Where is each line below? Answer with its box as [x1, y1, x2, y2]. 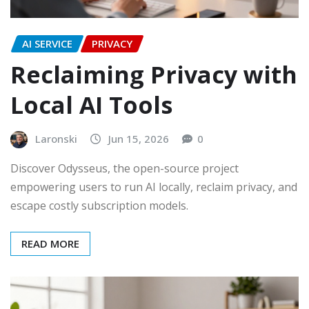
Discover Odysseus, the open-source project [10, 161, 239, 177]
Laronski [35, 131, 77, 146]
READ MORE [21, 237, 79, 251]
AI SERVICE [22, 37, 72, 50]
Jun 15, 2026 [108, 131, 169, 146]
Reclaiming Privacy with [10, 58, 297, 90]
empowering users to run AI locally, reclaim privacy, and [10, 179, 297, 195]
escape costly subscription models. [10, 198, 188, 214]
